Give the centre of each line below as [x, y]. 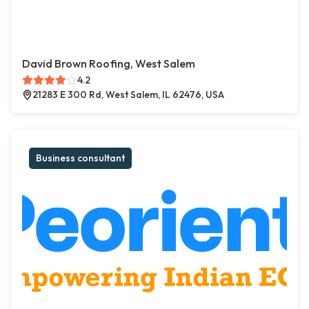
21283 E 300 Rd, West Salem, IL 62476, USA [128, 95]
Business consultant [80, 158]
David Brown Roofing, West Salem [109, 64]
